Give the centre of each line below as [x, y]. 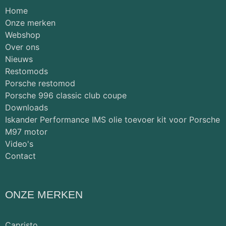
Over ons [22, 47]
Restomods [26, 71]
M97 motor [26, 131]
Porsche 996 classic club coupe [66, 95]
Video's [19, 144]
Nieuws [19, 59]
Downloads [26, 107]
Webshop [23, 35]
